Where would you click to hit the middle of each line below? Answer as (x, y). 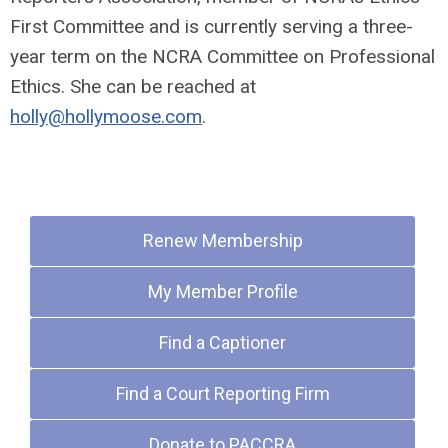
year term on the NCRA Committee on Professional (222, 56)
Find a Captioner (223, 342)
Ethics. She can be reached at (133, 86)
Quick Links (83, 183)
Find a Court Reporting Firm (222, 393)
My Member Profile (222, 291)
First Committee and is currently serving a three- (211, 26)
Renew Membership (222, 240)
